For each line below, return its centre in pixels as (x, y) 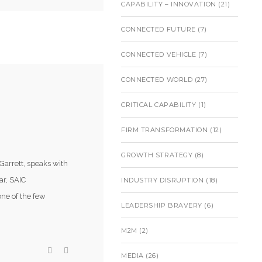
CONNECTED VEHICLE (159, 54)
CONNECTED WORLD (157, 80)
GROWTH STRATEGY (157, 155)
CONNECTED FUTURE (158, 29)
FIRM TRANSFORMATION (165, 130)
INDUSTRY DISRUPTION (163, 180)
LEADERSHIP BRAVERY (162, 205)
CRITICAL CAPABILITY (159, 105)
